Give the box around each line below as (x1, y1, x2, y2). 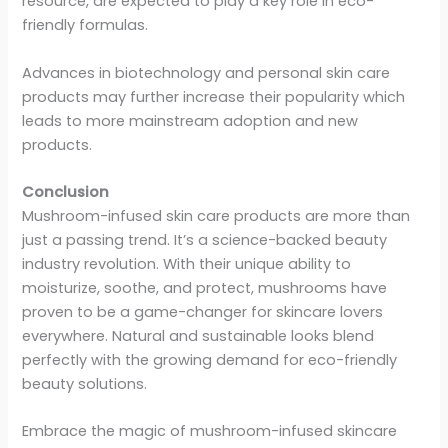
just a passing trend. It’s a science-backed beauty (22, 229, 388, 250)
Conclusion (22, 181, 110, 202)
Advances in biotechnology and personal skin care (22, 62, 391, 83)
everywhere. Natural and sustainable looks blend (22, 325, 375, 346)
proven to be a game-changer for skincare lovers (22, 301, 384, 322)
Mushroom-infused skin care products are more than (22, 205, 411, 226)
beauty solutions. (22, 373, 148, 394)
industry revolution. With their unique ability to (22, 253, 352, 274)
